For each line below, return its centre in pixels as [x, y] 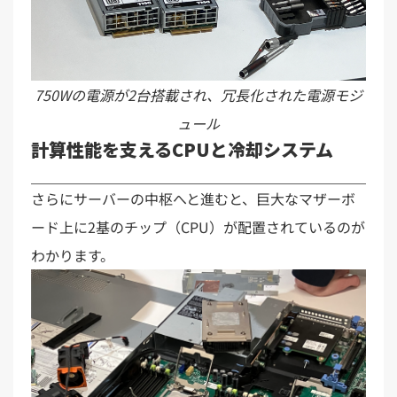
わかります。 [73, 255]
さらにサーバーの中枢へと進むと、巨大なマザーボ [193, 198]
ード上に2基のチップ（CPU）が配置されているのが [198, 226]
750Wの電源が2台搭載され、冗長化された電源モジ [198, 94]
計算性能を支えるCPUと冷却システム [182, 149]
